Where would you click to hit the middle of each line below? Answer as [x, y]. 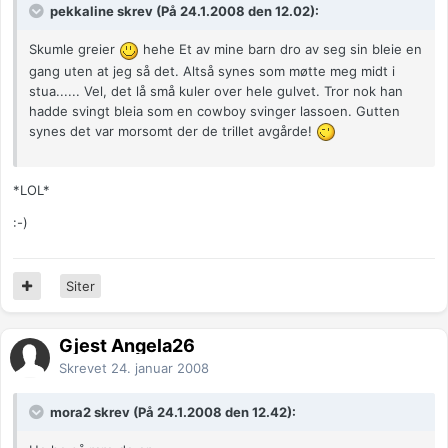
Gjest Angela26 [127, 346]
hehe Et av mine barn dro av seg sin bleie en [280, 49]
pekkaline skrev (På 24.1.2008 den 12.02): [183, 11]
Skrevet [85, 368]
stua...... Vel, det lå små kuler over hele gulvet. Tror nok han [216, 90]
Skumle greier [74, 49]
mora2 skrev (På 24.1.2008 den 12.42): [171, 412]
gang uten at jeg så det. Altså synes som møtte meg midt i [212, 70]
